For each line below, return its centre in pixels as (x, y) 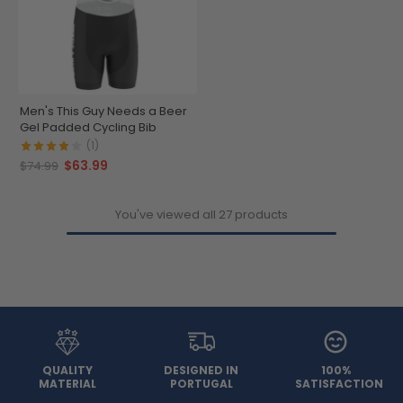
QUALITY (67, 370)
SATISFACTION (340, 383)
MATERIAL (67, 383)
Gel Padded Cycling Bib (88, 127)
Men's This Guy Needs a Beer (103, 111)
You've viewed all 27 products (201, 214)
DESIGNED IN (201, 370)
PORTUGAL (201, 383)
